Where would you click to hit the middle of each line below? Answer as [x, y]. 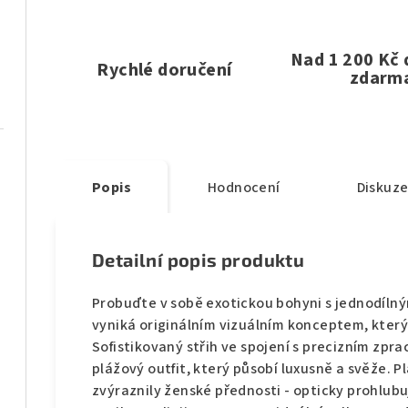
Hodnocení [244, 188]
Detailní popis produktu [199, 260]
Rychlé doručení [164, 70]
